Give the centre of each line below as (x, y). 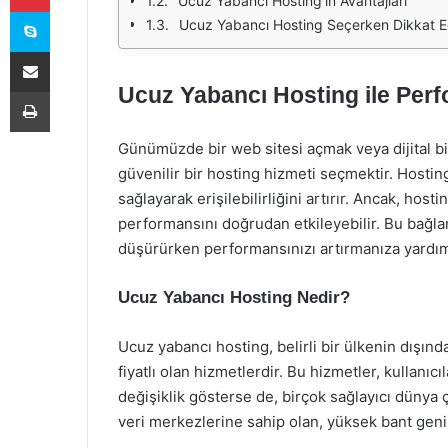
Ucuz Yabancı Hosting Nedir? (234, 297)
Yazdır (68, 91)
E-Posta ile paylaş (68, 51)
